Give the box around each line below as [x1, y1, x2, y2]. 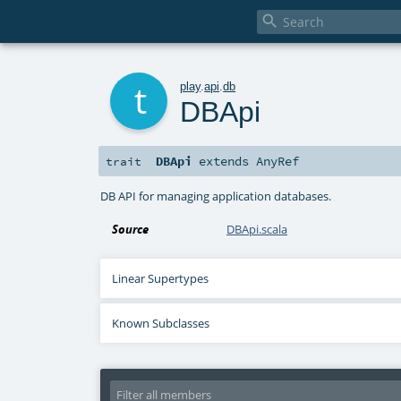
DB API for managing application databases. [100, 187, 332, 204]
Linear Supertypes [112, 270, 209, 287]
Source [112, 221, 149, 238]
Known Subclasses [112, 315, 210, 332]
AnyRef [256, 153, 300, 170]
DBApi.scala [226, 221, 288, 238]
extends [192, 153, 257, 170]
